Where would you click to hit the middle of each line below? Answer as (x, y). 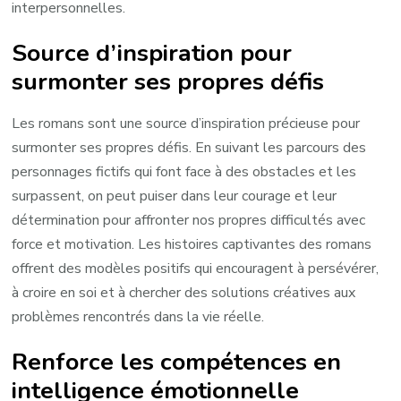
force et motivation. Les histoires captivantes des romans (192, 245)
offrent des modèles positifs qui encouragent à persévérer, (196, 269)
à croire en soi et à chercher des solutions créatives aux (184, 293)
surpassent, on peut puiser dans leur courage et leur (175, 196)
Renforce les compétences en (177, 362)
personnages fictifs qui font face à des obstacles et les (184, 172)
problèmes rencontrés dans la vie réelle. (138, 317)
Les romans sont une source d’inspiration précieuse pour (186, 124)
